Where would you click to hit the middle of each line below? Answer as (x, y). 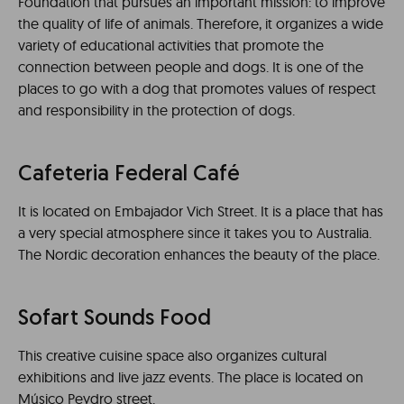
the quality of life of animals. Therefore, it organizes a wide (201, 23)
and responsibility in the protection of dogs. (156, 110)
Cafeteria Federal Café (129, 174)
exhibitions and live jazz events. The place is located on (191, 376)
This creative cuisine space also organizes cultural (172, 355)
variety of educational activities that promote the (171, 45)
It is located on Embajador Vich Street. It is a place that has (201, 211)
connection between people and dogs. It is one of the (191, 66)
